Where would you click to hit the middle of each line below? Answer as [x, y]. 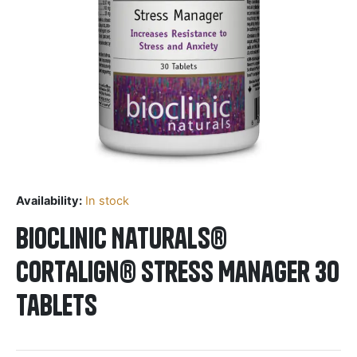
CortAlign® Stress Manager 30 [178, 271]
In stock [107, 200]
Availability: [49, 200]
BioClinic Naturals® [122, 238]
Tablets [57, 305]
